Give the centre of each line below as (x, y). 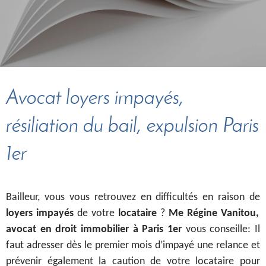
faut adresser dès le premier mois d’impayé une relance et (133, 246)
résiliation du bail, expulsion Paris (132, 127)
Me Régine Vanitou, (214, 214)
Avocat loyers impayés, (95, 99)
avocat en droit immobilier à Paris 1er (94, 230)
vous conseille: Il (221, 230)
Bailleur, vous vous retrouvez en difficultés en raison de (133, 198)
